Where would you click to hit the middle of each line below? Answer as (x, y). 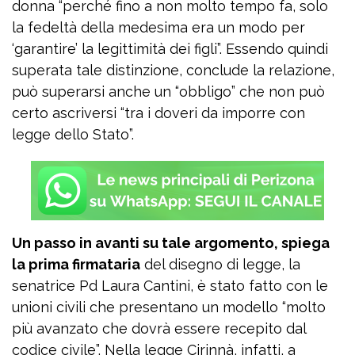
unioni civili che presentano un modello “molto (169, 307)
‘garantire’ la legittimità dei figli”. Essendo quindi (170, 49)
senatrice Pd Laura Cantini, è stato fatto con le (170, 286)
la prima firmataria (76, 264)
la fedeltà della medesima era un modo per (158, 27)
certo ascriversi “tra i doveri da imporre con (158, 113)
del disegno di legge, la (220, 264)
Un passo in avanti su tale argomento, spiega (171, 243)
